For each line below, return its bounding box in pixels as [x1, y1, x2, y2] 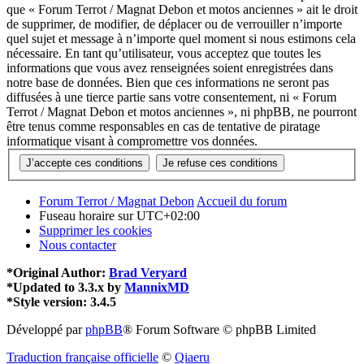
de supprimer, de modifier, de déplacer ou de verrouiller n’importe [6, 16, 342, 31]
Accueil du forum [197, 194, 287, 209]
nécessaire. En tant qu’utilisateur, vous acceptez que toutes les [6, 45, 321, 60]
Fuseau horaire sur [39, 209, 136, 223]
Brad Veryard [109, 266, 187, 280]
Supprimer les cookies [39, 223, 152, 238]
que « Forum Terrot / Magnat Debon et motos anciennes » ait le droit [6, 2, 357, 16]
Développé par [6, 323, 85, 337]
